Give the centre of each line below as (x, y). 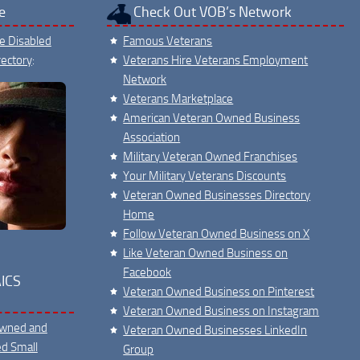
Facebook (147, 272)
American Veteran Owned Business (212, 118)
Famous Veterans (168, 41)
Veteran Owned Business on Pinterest (219, 291)
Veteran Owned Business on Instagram (221, 311)
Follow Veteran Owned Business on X (217, 233)
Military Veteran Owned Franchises (211, 156)
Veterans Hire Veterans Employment (216, 60)
